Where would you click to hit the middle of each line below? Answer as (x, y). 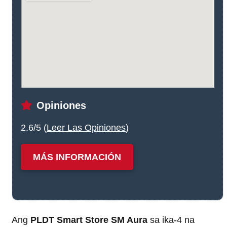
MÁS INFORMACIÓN (77, 157)
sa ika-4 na (171, 220)
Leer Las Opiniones (86, 127)
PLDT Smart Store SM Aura (89, 220)
